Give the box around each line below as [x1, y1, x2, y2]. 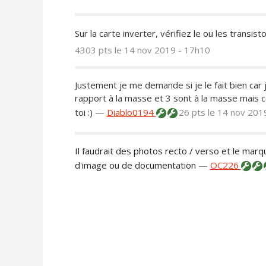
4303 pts [74, 44, 115, 56]
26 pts [176, 106, 208, 119]
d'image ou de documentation [74, 159, 196, 172]
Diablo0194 [106, 106, 156, 119]
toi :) [74, 106, 93, 119]
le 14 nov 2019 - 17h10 [114, 44, 210, 56]
